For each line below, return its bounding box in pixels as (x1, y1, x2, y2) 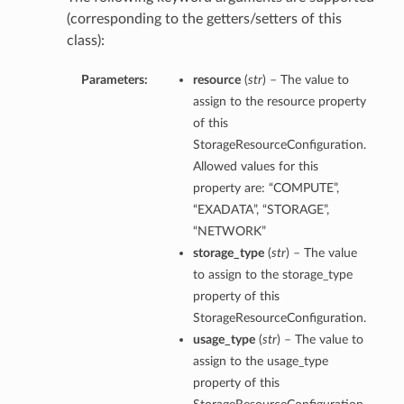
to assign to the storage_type (192, 268, 353, 282)
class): (66, 33, 105, 49)
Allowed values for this (192, 160, 318, 174)
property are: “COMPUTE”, (192, 181, 339, 196)
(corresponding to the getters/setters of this (66, 12, 342, 27)
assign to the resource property (192, 95, 366, 109)
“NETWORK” (192, 225, 266, 239)
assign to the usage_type (192, 354, 328, 369)
